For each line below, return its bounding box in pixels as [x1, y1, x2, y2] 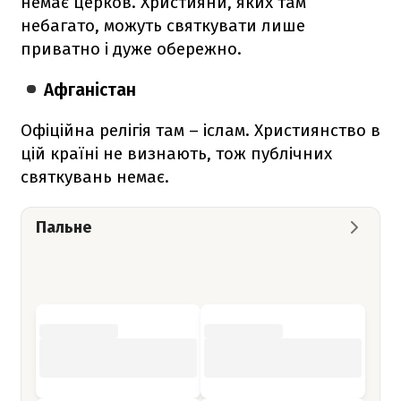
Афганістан [44, 79, 137, 100]
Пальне [36, 217, 91, 237]
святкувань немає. [21, 166, 169, 187]
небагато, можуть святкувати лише [21, 14, 305, 36]
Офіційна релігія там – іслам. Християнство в [21, 119, 380, 141]
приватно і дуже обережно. [21, 38, 242, 59]
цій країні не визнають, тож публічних [21, 142, 332, 164]
